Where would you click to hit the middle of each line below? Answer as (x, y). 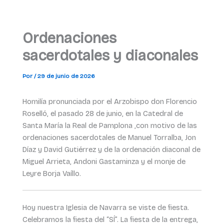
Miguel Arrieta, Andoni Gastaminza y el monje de (104, 161)
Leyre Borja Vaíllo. (51, 173)
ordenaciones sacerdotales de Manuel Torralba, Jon (109, 137)
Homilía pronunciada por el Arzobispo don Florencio (109, 101)
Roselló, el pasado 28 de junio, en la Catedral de (102, 113)
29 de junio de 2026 (66, 76)
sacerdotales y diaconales (110, 56)
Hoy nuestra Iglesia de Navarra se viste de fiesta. (105, 208)
